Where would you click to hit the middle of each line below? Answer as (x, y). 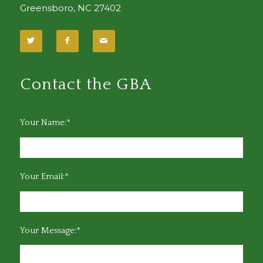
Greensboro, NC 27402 (70, 8)
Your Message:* (50, 230)
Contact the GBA (85, 85)
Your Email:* (44, 176)
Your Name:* (45, 123)
